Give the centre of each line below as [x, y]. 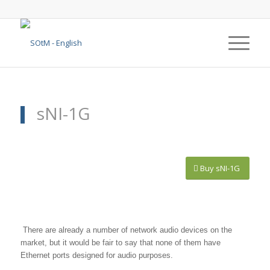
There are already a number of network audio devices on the [126, 230]
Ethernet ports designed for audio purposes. [96, 255]
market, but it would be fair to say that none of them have [120, 242]
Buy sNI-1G [220, 168]
